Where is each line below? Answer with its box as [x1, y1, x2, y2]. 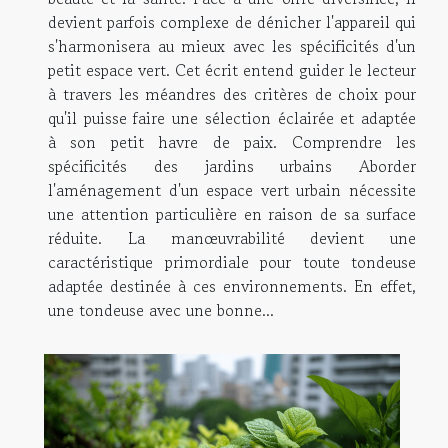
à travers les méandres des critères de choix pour [48, 81, 416, 106]
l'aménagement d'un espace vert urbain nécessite [48, 177, 416, 202]
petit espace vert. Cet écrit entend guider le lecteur [48, 57, 416, 82]
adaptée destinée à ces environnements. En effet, [48, 273, 416, 298]
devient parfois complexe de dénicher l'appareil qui [48, 9, 416, 34]
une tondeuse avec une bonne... [48, 297, 274, 322]
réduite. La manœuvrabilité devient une [48, 225, 416, 250]
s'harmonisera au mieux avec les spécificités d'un [48, 33, 416, 58]
